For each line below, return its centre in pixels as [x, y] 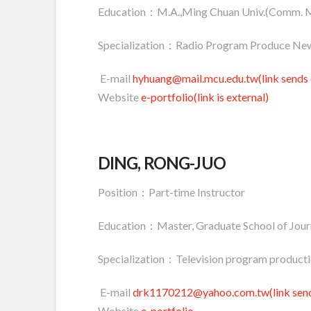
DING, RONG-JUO [161, 162]
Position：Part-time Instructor [171, 192]
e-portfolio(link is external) [204, 96]
